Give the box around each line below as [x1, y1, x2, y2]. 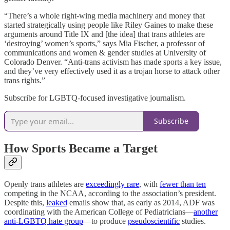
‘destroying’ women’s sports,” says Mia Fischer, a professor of [4, 39, 205, 48]
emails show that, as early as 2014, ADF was [67, 198, 215, 207]
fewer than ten [160, 179, 206, 188]
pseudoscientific [128, 216, 180, 225]
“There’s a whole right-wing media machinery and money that [4, 11, 205, 20]
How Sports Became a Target [4, 141, 158, 155]
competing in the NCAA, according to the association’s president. [4, 188, 216, 198]
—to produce [83, 216, 128, 225]
